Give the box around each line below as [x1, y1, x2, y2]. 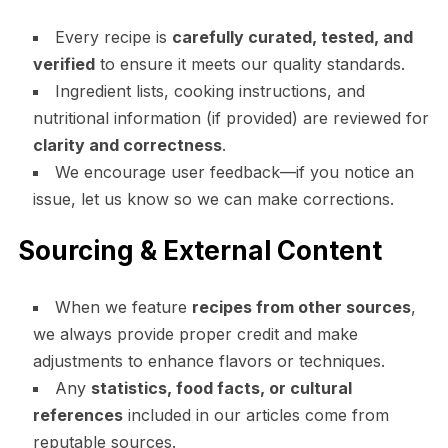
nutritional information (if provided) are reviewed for [32, 107, 429, 128]
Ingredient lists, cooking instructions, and [54, 80, 365, 101]
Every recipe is [54, 26, 172, 47]
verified [32, 53, 95, 74]
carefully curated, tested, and [171, 26, 413, 47]
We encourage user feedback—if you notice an [54, 161, 414, 182]
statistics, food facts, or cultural [90, 377, 352, 398]
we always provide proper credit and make [32, 323, 358, 344]
